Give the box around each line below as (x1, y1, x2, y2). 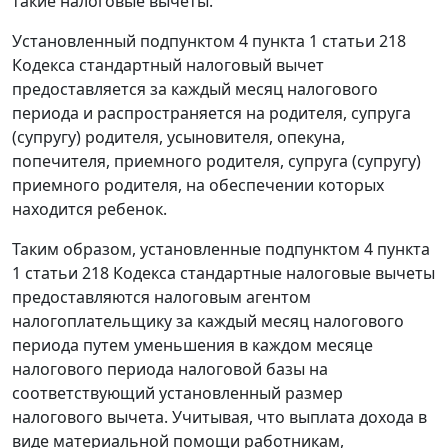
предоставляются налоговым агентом (12, 286, 311, 309)
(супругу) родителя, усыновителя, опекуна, (12, 126, 345, 149)
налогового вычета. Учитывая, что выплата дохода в (12, 406, 427, 429)
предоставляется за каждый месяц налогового (12, 78, 378, 101)
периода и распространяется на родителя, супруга (12, 102, 411, 125)
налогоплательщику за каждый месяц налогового (12, 310, 404, 333)
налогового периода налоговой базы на (12, 358, 328, 381)
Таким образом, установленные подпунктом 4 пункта (12, 238, 430, 261)
